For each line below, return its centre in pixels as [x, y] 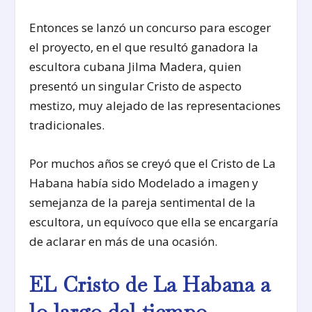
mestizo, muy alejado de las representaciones [155, 106]
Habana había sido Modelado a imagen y [144, 183]
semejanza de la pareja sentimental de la [143, 203]
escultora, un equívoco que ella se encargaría [154, 222]
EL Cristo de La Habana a [150, 284]
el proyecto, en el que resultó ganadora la [144, 47]
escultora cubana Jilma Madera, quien [135, 67]
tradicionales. [67, 125]
